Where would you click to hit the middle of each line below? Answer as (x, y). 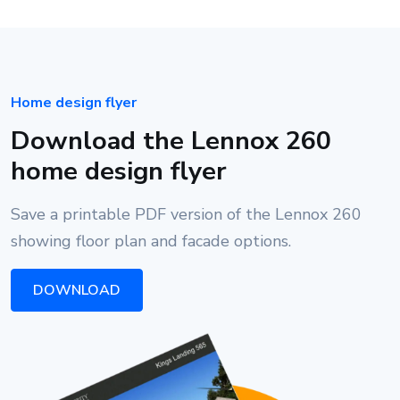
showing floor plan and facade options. (151, 242)
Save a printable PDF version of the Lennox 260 (186, 215)
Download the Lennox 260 (171, 141)
